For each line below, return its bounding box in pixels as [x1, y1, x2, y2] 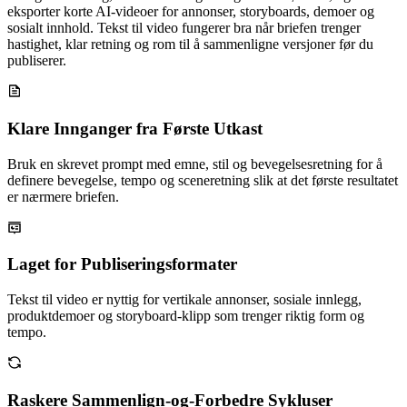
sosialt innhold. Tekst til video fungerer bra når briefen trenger [7, 20, 361, 36]
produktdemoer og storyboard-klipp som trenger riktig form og [7, 308, 364, 324]
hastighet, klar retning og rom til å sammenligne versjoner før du [7, 36, 373, 53]
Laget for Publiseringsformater [7, 254, 237, 274]
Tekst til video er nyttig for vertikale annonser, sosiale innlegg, [7, 292, 362, 308]
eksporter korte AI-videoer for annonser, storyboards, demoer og [7, 4, 374, 20]
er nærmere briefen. [7, 188, 119, 204]
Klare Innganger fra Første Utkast [7, 118, 263, 138]
